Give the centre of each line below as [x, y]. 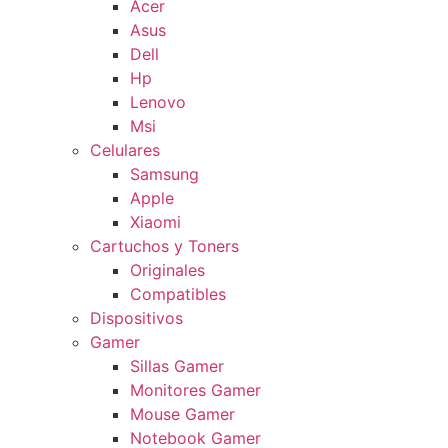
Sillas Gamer [177, 366]
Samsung [164, 174]
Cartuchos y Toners [164, 246]
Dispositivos [136, 318]
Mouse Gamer [182, 414]
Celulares [125, 150]
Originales [167, 270]
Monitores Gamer [195, 390]
